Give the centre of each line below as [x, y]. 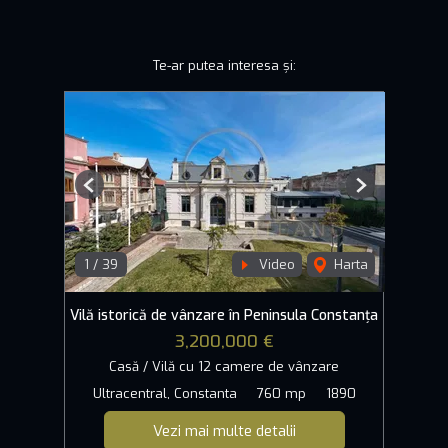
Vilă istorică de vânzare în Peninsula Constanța [224, 316]
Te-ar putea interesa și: [224, 66]
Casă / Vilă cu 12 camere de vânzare [224, 367]
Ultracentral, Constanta [164, 394]
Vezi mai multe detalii [224, 431]
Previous [114, 193]
